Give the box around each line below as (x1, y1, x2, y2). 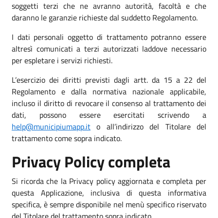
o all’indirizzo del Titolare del (91, 120, 206, 132)
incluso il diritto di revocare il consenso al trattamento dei (12, 97, 206, 109)
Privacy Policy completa (12, 149, 170, 173)
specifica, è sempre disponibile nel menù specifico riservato (12, 198, 206, 210)
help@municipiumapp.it (12, 120, 91, 132)
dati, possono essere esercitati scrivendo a (12, 109, 206, 121)
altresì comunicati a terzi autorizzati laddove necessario (12, 42, 206, 54)
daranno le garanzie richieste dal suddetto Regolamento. (12, 11, 198, 23)
